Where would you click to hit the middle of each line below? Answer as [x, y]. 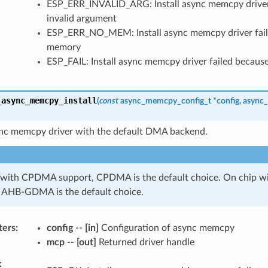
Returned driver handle [145, 242]
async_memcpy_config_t [165, 100]
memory [63, 47]
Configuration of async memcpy [166, 228]
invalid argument [81, 18]
